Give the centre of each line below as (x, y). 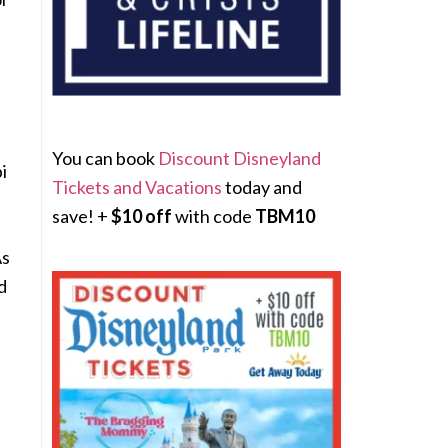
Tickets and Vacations (137, 187)
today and (262, 187)
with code (213, 216)
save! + (81, 216)
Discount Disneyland (239, 158)
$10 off (141, 216)
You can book (105, 158)
